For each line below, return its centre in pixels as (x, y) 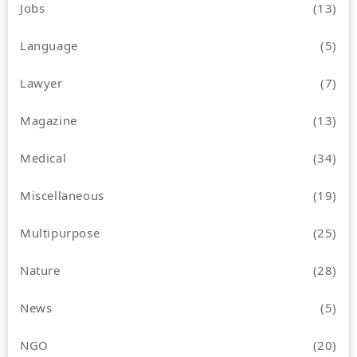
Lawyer (41, 82)
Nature (40, 270)
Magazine (49, 120)
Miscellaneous (62, 195)
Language (49, 45)
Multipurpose (60, 232)
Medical (43, 157)
